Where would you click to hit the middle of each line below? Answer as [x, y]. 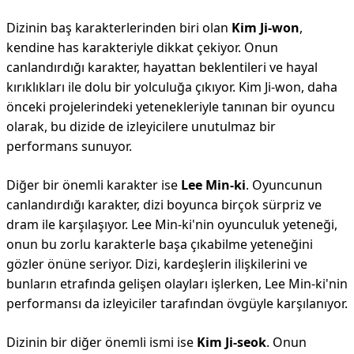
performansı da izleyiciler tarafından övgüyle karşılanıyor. [177, 303]
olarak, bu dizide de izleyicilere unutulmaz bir [141, 126]
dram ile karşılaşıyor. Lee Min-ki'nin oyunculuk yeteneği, [172, 224]
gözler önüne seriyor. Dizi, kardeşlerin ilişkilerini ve [157, 264]
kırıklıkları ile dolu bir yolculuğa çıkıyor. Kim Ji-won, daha [172, 87]
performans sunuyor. [69, 146]
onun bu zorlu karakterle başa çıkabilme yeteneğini [160, 244]
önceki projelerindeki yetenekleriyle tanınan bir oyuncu [171, 107]
